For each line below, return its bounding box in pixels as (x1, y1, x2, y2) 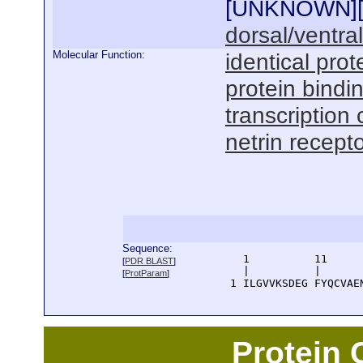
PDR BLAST (125, 256, 174, 266)
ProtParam (125, 268, 168, 278)
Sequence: (122, 242, 173, 254)
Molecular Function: (53, 49, 145, 61)
